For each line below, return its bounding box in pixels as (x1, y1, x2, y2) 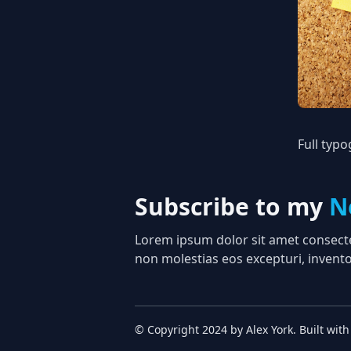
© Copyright (135, 322, 202, 337)
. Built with (293, 322, 349, 337)
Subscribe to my (135, 190, 329, 223)
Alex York (246, 322, 293, 337)
